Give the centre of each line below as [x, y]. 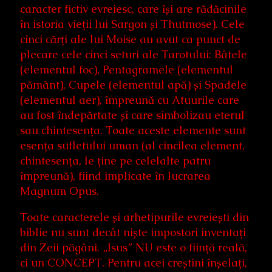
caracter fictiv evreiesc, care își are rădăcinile [133, 9]
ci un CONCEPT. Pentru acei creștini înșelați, [134, 263]
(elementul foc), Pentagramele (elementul [127, 70]
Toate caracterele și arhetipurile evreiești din [134, 217]
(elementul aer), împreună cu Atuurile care [130, 100]
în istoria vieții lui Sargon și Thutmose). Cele [132, 24]
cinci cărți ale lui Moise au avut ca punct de [130, 39]
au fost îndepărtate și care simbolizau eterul [132, 115]
